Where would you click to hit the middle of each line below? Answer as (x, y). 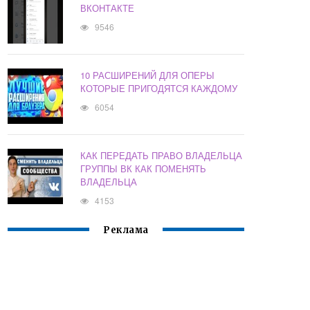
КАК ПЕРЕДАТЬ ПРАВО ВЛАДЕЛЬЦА (162, 156)
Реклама (126, 230)
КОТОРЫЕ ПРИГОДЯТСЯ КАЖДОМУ (159, 89)
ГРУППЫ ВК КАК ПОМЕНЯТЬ (144, 169)
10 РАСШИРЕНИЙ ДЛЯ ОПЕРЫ (148, 75)
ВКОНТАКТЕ (108, 8)
